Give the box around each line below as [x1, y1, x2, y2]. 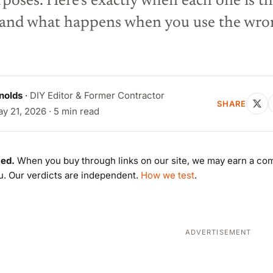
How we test [141, 169, 194, 181]
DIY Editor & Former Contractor [30, 90, 165, 101]
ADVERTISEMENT [185, 228, 252, 236]
